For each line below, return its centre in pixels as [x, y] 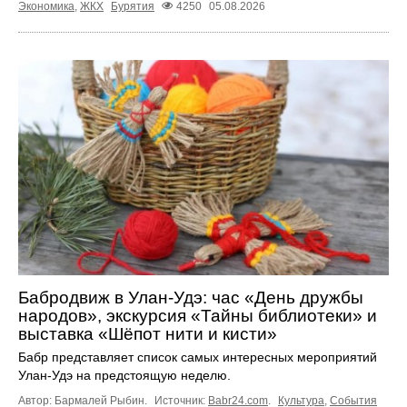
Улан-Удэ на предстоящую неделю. [124, 375]
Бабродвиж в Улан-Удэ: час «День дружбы [191, 297]
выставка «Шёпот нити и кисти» [148, 333]
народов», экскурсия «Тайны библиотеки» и [198, 315]
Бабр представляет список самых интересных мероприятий [198, 357]
